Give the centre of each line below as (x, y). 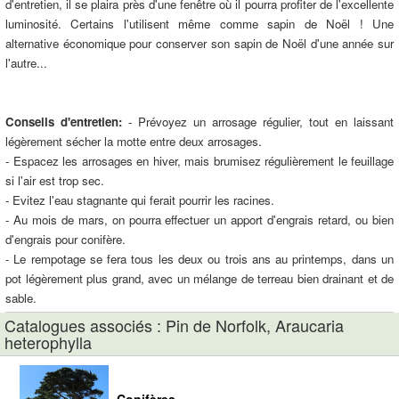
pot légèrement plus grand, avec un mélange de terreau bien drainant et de (199, 278)
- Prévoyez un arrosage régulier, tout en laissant (258, 122)
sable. (21, 298)
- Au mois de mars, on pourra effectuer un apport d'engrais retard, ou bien (199, 220)
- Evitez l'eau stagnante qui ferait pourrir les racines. (140, 200)
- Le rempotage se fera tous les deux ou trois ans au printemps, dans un (199, 259)
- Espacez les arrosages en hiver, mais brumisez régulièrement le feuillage (199, 161)
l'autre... (26, 63)
